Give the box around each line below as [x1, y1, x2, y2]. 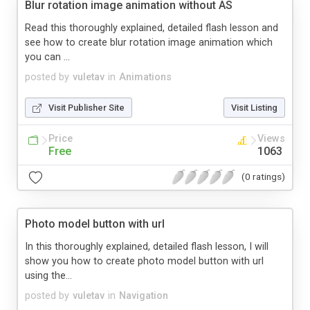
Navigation [119, 289, 168, 302]
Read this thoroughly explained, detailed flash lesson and [25, 21, 278, 34]
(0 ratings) [241, 171, 285, 183]
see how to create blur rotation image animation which [25, 36, 273, 48]
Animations [119, 71, 172, 83]
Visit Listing [231, 102, 277, 113]
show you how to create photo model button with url [25, 255, 264, 267]
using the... [25, 269, 72, 282]
